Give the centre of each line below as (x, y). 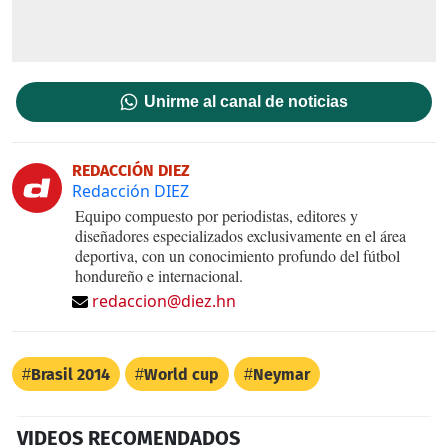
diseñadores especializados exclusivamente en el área (240, 235)
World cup (181, 374)
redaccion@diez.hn (164, 300)
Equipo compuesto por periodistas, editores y (216, 215)
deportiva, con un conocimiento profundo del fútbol (237, 255)
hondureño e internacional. (159, 275)
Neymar (281, 374)
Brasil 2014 (70, 374)
